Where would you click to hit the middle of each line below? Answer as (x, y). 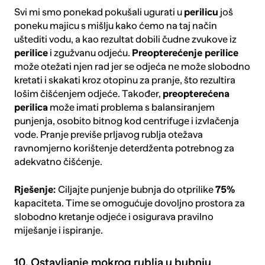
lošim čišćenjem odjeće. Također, (88, 94)
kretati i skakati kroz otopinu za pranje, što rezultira (125, 80)
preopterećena (196, 94)
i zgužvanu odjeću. (90, 53)
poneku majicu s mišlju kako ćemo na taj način (115, 26)
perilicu (201, 12)
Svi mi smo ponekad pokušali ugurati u (99, 12)
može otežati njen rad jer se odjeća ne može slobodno (132, 67)
